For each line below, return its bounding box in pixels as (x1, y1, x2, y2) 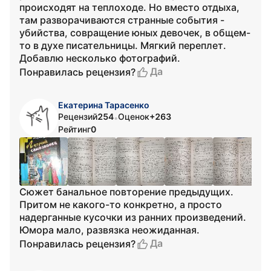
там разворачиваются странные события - (19, 14, 224, 26)
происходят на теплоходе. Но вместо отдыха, (19, 1, 240, 13)
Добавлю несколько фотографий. (19, 52, 180, 64)
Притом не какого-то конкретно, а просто (19, 198, 222, 211)
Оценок (118, 111, 149, 122)
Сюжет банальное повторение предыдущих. (19, 186, 233, 198)
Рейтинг (58, 124, 91, 134)
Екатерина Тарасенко (58, 100, 149, 110)
